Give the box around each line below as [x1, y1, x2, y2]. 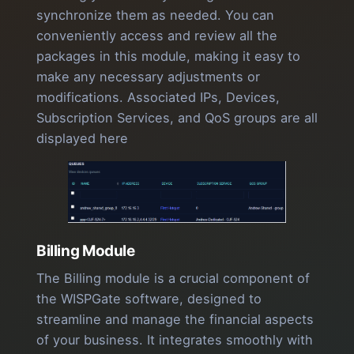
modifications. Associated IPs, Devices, [36, 89, 280, 106]
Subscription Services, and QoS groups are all [36, 110, 318, 126]
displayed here [36, 130, 128, 147]
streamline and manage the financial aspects [36, 311, 314, 327]
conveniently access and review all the [36, 28, 277, 44]
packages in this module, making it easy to [36, 48, 300, 65]
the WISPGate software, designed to [36, 290, 262, 307]
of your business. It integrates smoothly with [36, 331, 313, 348]
